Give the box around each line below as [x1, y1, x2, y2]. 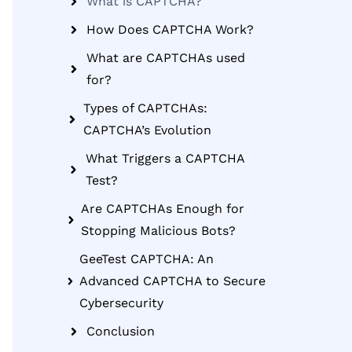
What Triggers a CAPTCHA [86, 151, 245, 166]
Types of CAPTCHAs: [82, 101, 207, 115]
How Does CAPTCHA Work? [86, 22, 254, 37]
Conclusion [86, 324, 155, 339]
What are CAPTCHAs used [86, 50, 245, 65]
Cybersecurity [79, 295, 164, 310]
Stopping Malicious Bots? [81, 223, 236, 238]
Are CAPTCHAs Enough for [81, 201, 245, 216]
